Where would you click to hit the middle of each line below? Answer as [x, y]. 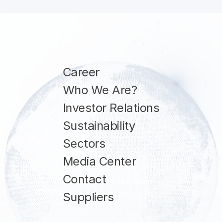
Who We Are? [100, 90]
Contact [84, 179]
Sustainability [99, 126]
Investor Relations [111, 108]
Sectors [84, 143]
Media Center [99, 161]
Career [81, 72]
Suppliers [88, 197]
